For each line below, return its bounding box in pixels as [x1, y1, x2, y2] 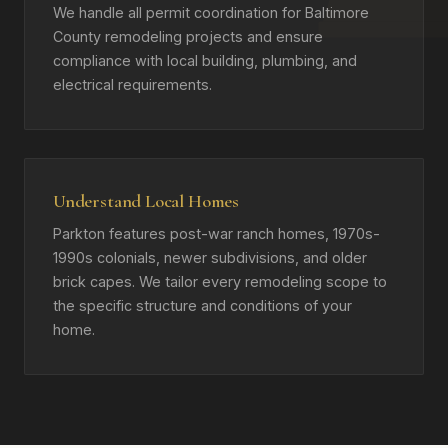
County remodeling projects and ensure [53, 28, 323, 45]
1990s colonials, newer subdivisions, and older [53, 249, 367, 266]
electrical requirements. [53, 76, 212, 93]
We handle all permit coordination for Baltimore [53, 4, 369, 21]
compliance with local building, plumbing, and [53, 52, 357, 69]
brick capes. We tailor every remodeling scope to [53, 273, 387, 290]
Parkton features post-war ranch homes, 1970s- [53, 225, 380, 242]
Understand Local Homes [53, 190, 239, 212]
